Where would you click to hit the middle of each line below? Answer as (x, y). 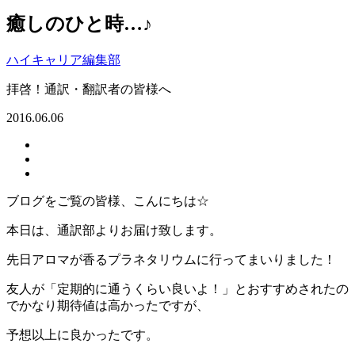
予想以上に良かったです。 (82, 335)
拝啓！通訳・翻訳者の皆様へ (89, 90)
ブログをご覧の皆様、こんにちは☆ (108, 201)
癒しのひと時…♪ (79, 24)
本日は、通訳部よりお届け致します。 (114, 231)
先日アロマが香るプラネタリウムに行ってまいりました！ (171, 260)
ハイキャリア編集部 (63, 60)
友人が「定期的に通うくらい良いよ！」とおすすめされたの (177, 289)
